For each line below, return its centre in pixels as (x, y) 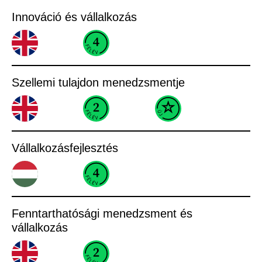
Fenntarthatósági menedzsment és (102, 213)
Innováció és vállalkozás (74, 17)
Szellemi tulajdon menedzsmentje (98, 82)
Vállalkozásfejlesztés (65, 148)
